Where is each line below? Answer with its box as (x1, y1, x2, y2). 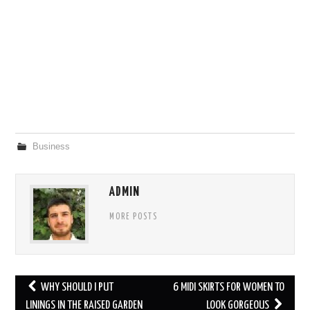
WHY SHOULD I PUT (38, 281, 113, 293)
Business (32, 141, 70, 152)
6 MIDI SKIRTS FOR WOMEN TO (172, 281, 284, 293)
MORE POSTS (109, 212, 158, 221)
